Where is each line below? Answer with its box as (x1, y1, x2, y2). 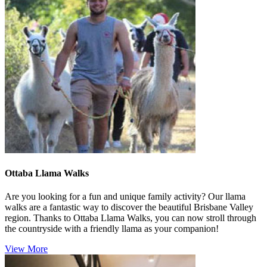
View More (5, 244, 48, 254)
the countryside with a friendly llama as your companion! (5, 223, 219, 234)
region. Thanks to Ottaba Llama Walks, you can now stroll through (5, 213, 256, 223)
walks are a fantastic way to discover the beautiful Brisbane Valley (5, 202, 253, 213)
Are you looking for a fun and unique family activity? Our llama (5, 191, 246, 202)
